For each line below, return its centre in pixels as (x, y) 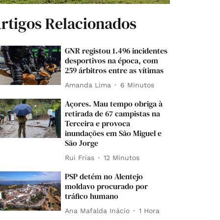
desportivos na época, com (112, 61)
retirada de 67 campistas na (113, 114)
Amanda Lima (88, 85)
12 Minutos (122, 157)
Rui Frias (80, 157)
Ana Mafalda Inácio (97, 210)
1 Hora (150, 210)
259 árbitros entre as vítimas (114, 70)
